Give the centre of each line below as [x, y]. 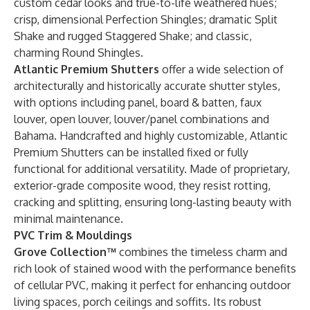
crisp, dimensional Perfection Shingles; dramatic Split [146, 19]
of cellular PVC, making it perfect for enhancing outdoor [152, 285]
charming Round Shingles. [79, 53]
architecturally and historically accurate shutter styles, [147, 86]
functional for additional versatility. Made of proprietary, [152, 169]
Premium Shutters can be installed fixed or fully [131, 152]
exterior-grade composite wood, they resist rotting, [142, 185]
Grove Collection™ [66, 252]
